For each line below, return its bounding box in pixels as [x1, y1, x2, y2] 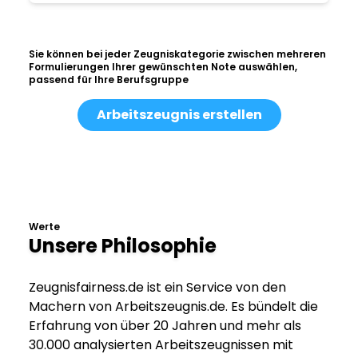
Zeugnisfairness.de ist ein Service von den [29, 278, 286, 297]
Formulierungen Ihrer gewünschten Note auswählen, [29, 60, 297, 74]
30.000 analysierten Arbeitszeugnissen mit [29, 336, 293, 355]
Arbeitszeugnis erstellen [96, 105, 262, 125]
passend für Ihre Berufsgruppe [29, 73, 189, 87]
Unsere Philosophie [29, 233, 217, 260]
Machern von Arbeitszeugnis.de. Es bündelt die [29, 297, 318, 316]
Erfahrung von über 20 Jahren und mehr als [29, 316, 301, 336]
